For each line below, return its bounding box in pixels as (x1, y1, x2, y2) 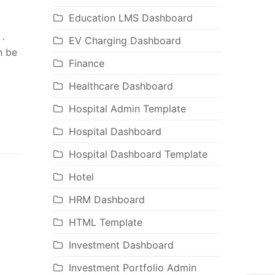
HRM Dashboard (68, 193, 145, 206)
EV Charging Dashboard (68, 34, 181, 47)
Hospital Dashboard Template (68, 148, 207, 161)
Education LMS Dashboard (68, 12, 193, 25)
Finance (68, 57, 104, 70)
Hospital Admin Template (68, 103, 186, 115)
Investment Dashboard (68, 239, 174, 252)
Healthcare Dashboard (68, 80, 173, 93)
